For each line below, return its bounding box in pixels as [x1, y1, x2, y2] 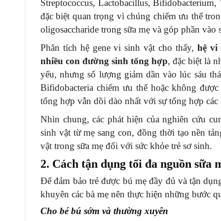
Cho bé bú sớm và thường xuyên [40, 205, 168, 216]
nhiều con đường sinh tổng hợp [40, 55, 168, 66]
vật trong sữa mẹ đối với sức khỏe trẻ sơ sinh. [40, 140, 212, 151]
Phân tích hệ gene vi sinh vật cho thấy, [40, 42, 197, 53]
